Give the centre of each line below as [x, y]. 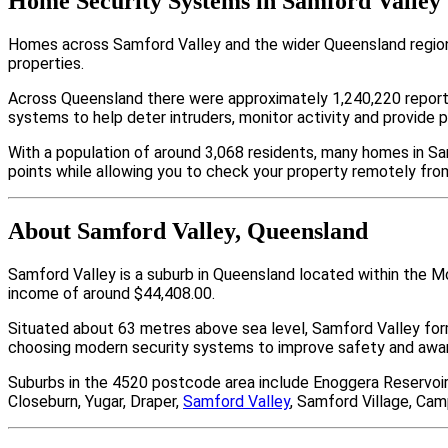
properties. [46, 63]
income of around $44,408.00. [111, 294]
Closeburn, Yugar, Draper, [95, 402]
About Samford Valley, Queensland [188, 231]
